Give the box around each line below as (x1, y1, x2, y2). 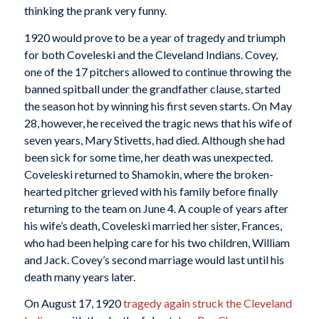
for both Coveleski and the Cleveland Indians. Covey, (23, 47, 278, 61)
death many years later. (23, 269, 135, 283)
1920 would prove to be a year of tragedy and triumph (23, 30, 286, 44)
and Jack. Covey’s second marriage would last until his (23, 252, 284, 266)
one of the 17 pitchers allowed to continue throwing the (23, 64, 291, 78)
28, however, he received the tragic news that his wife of (23, 115, 293, 130)
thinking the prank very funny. (23, 4, 167, 18)
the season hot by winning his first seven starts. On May (23, 98, 292, 113)
